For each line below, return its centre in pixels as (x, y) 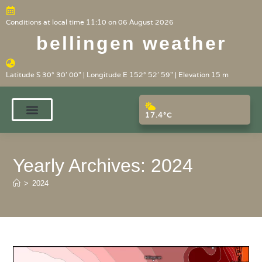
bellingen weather (131, 43)
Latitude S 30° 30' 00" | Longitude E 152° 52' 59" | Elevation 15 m (117, 75)
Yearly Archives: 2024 (103, 166)
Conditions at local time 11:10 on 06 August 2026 (90, 22)
